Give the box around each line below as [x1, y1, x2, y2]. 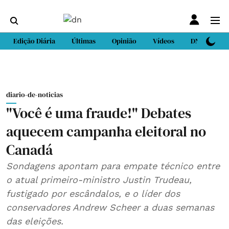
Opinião [112, 36, 136, 46]
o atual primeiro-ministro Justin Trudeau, [6, 174, 192, 185]
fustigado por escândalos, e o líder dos [6, 188, 180, 199]
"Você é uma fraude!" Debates [6, 103, 191, 123]
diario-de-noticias [6, 89, 63, 100]
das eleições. [6, 216, 63, 226]
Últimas [72, 36, 96, 46]
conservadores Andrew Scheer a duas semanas [6, 202, 214, 213]
